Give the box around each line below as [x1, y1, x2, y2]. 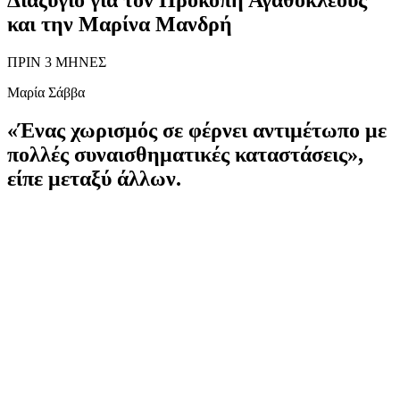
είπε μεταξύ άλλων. [7, 166, 181, 190]
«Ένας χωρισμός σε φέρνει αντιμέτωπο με [7, 118, 387, 142]
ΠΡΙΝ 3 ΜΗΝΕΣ [7, 54, 106, 70]
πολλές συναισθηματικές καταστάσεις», [7, 142, 363, 166]
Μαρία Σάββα [7, 84, 85, 100]
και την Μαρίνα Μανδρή [7, 12, 232, 36]
